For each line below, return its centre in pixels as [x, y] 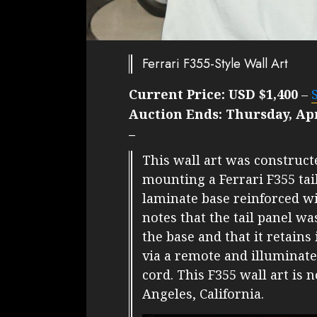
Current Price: [179, 94]
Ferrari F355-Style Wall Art [215, 64]
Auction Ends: [177, 114]
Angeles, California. [203, 294]
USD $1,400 [263, 94]
